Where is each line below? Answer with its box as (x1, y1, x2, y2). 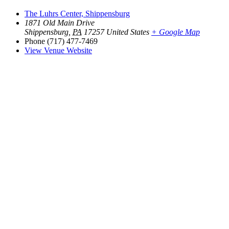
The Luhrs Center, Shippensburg (25, 9, 130, 18)
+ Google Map (151, 27, 200, 36)
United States (106, 27, 149, 36)
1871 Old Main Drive (25, 18, 95, 27)
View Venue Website (25, 45, 92, 55)
